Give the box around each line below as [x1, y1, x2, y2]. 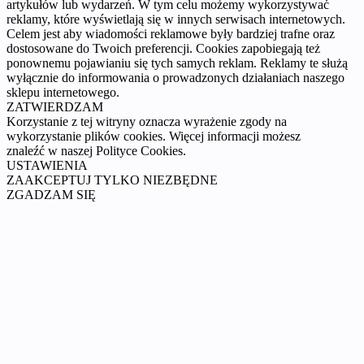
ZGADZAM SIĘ [6, 187, 96, 201]
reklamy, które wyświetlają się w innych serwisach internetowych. [6, 11, 345, 26]
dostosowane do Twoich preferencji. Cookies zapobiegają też [6, 41, 320, 55]
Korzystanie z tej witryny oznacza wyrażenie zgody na [6, 114, 287, 128]
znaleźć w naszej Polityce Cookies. [6, 143, 186, 158]
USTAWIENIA [6, 158, 88, 172]
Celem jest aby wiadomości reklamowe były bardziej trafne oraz [6, 26, 335, 41]
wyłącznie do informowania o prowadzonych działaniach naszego [6, 70, 344, 84]
